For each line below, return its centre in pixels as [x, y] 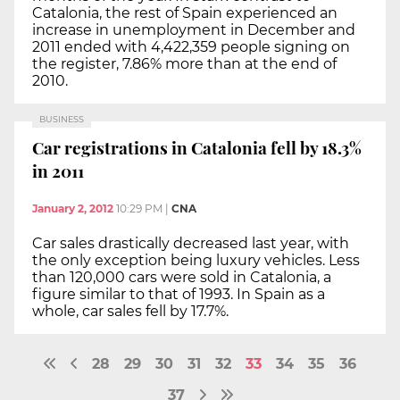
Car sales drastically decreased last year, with [191, 243]
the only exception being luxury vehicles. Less [196, 260]
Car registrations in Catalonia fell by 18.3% [197, 148]
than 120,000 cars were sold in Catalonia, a [182, 277]
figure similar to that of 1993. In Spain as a [179, 294]
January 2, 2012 [73, 208]
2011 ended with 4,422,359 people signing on [191, 46]
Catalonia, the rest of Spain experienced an [185, 12]
